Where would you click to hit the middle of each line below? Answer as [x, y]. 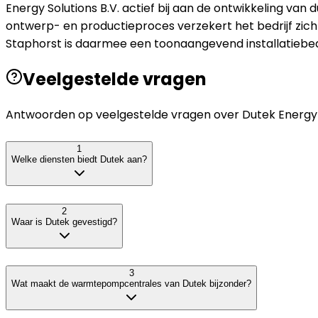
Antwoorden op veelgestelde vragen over [124, 115]
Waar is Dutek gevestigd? [64, 221]
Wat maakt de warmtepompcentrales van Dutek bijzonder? [131, 284]
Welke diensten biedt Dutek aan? [79, 159]
